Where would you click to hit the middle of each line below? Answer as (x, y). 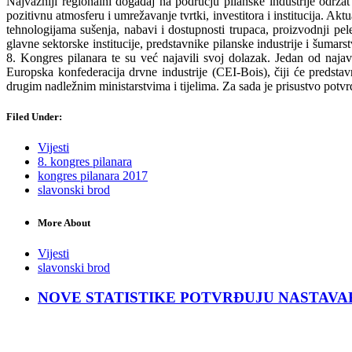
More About (64, 222)
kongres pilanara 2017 (93, 176)
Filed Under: (34, 117)
